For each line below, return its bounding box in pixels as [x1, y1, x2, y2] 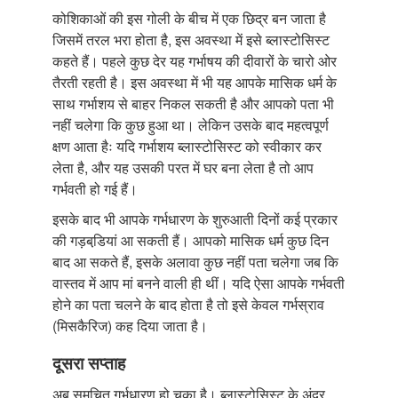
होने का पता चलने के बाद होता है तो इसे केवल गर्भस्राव [52, 293, 324, 314]
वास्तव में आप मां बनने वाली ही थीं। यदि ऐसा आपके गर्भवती [52, 272, 345, 293]
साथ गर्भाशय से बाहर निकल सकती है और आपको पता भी [52, 92, 334, 114]
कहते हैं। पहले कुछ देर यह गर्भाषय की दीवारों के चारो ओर [52, 50, 337, 71]
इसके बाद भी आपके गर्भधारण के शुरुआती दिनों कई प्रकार [52, 208, 338, 229]
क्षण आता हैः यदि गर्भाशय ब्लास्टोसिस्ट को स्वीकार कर [52, 135, 322, 156]
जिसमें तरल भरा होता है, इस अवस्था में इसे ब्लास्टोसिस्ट [52, 28, 330, 50]
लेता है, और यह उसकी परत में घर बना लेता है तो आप [52, 156, 314, 178]
